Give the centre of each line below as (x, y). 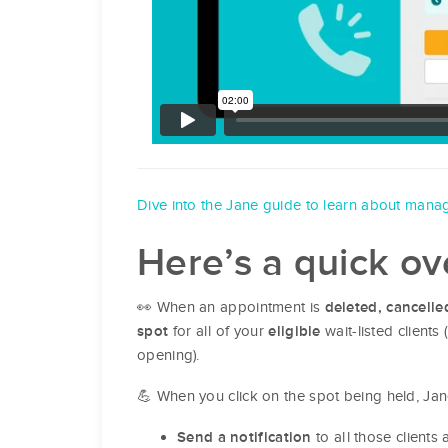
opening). (168, 354)
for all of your (218, 330)
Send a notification (244, 436)
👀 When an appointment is (231, 306)
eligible (294, 330)
